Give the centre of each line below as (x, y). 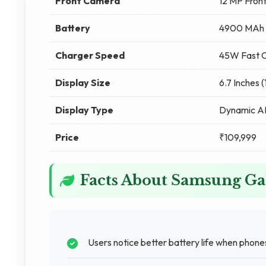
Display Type (84, 110)
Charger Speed (90, 55)
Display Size (83, 83)
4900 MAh (242, 28)
